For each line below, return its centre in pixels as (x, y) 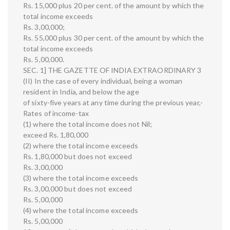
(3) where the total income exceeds (81, 178)
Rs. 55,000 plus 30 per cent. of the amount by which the (114, 38)
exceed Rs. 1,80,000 (56, 135)
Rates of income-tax (56, 113)
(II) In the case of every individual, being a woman (103, 81)
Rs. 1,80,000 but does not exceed (78, 157)
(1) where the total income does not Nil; (88, 124)
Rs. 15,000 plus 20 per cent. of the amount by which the (114, 6)
